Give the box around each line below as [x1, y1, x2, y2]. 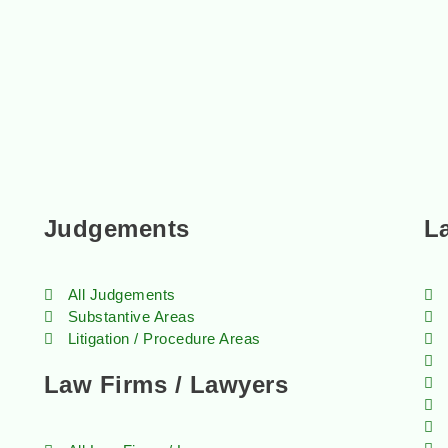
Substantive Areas [67, 308, 196, 325]
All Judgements [67, 286, 176, 303]
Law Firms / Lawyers [43, 371, 289, 398]
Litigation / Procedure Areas [67, 330, 261, 347]
